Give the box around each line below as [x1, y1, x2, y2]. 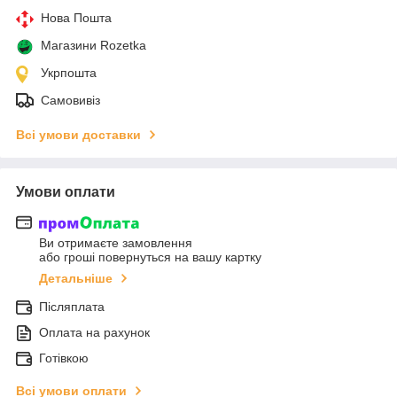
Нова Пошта [41, 10, 112, 25]
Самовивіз [41, 92, 100, 107]
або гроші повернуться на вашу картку [39, 250, 261, 265]
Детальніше [39, 271, 113, 286]
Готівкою [39, 351, 89, 366]
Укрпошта [41, 65, 97, 80]
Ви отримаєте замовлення [39, 236, 192, 251]
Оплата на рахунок [39, 325, 150, 340]
